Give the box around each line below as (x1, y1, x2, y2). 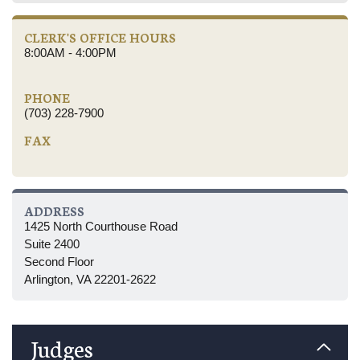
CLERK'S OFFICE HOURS (24, 28, 176, 46)
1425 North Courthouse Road (24, 219, 178, 233)
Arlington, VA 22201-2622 (24, 272, 156, 286)
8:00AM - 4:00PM (24, 45, 117, 59)
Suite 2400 (24, 236, 80, 251)
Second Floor (24, 254, 94, 268)
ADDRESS (24, 202, 84, 219)
